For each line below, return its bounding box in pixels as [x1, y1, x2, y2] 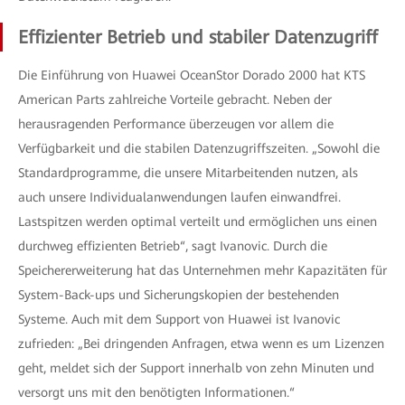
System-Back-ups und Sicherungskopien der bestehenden [18, 287, 339, 302]
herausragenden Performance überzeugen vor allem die [18, 117, 334, 131]
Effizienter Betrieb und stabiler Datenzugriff [18, 26, 378, 48]
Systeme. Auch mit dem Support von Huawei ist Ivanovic [18, 312, 340, 326]
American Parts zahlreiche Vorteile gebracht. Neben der [18, 92, 332, 107]
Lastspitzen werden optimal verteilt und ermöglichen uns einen [18, 214, 377, 229]
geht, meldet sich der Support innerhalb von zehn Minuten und [18, 361, 374, 375]
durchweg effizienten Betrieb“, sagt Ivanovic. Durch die [18, 239, 327, 253]
